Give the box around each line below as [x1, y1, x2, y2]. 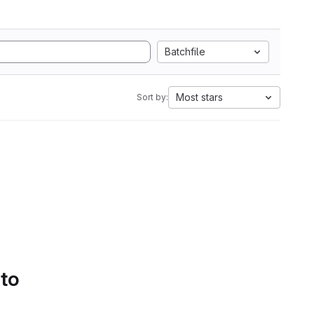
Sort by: [137, 92, 168, 102]
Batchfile [165, 46, 205, 57]
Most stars [176, 91, 223, 103]
